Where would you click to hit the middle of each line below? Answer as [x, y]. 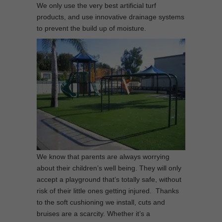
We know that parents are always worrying [103, 157]
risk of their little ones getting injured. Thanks [108, 191]
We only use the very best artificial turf [96, 5]
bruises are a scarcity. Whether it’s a [93, 214]
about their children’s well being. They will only [109, 168]
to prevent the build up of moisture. [91, 28]
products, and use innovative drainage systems [111, 17]
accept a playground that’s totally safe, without [109, 179]
